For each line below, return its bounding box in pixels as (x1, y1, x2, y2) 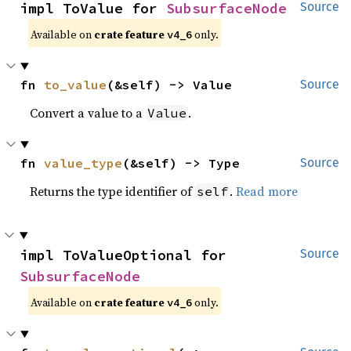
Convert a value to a (30, 104, 147, 121)
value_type (44, 155, 123, 171)
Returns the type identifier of (30, 183, 196, 200)
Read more (236, 183, 299, 200)
